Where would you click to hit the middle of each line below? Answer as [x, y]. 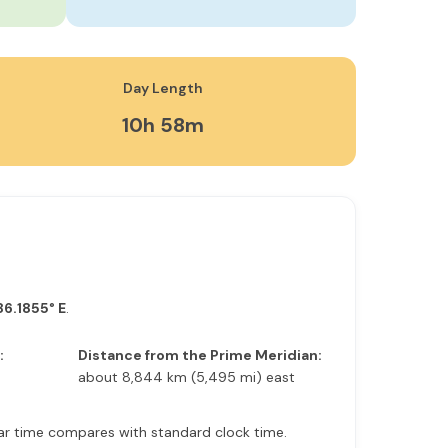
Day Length [162, 88]
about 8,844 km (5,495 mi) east [186, 377]
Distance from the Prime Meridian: [200, 355]
